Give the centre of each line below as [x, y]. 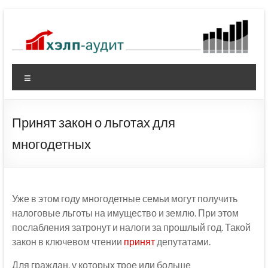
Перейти [22, 14]
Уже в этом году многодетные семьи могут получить [124, 199]
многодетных [51, 144]
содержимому [34, 38]
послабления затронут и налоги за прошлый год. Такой [131, 227]
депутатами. [182, 242]
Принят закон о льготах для [93, 123]
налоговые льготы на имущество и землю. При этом [125, 213]
